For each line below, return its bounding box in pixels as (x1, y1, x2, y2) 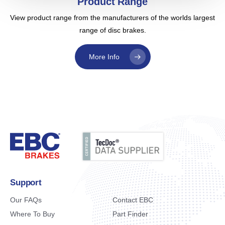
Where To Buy (10, 210, 55, 218)
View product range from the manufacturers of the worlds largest (10, 13, 215, 22)
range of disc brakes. (79, 26, 146, 34)
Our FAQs (10, 196, 42, 204)
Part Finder (113, 210, 148, 218)
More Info (88, 52, 120, 61)
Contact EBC (113, 196, 153, 204)
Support (10, 178, 42, 187)
